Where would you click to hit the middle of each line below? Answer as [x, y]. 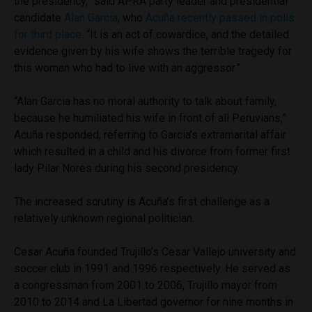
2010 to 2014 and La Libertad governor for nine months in [154, 302]
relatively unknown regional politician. [104, 218]
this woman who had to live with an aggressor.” [127, 68]
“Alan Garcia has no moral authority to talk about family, [145, 101]
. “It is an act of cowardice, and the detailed [185, 34]
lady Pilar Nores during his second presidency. [127, 168]
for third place [48, 34]
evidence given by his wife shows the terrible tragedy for [153, 51]
